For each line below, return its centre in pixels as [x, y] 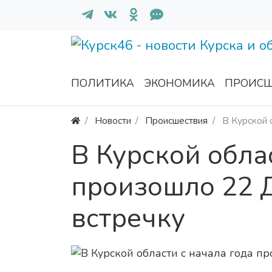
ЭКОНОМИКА [179, 83]
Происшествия [177, 121]
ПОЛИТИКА [103, 83]
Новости [113, 121]
